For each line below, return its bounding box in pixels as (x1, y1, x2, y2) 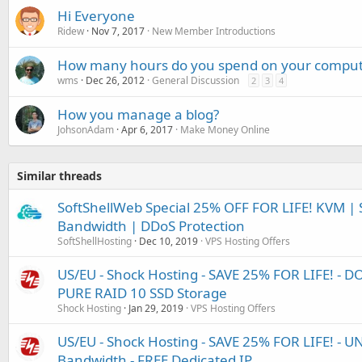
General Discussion (152, 74, 239, 87)
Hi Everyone (57, 6, 135, 25)
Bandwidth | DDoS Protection (57, 217, 245, 235)
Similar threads (17, 168, 102, 183)
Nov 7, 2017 (91, 24, 145, 38)
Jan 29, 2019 (128, 301, 183, 315)
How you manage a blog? (57, 105, 219, 124)
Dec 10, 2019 (139, 234, 198, 248)
